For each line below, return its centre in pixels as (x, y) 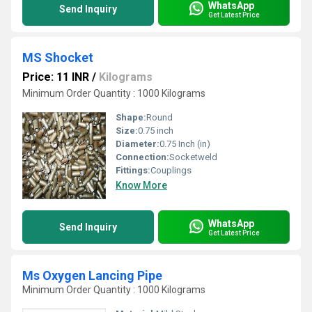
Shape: (131, 117)
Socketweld (193, 157)
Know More (141, 185)
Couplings (171, 170)
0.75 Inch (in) (185, 144)
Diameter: (138, 144)
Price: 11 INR (56, 77)
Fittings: (133, 170)
